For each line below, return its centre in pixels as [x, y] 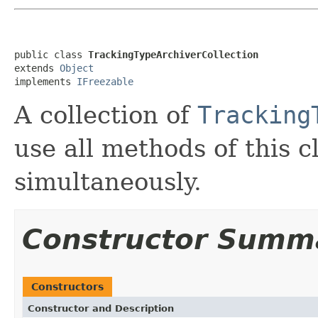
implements [45, 81]
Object [77, 68]
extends [37, 68]
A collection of [106, 115]
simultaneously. [108, 181]
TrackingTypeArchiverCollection [173, 54]
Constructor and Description [101, 308]
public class [51, 54]
